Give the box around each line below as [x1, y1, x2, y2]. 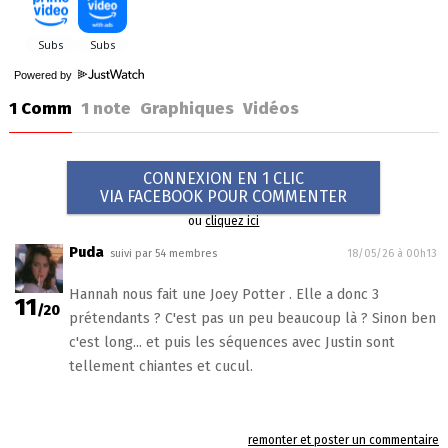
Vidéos [242, 98, 299, 118]
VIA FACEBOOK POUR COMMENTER [100, 186, 348, 206]
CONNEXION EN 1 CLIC [143, 168, 305, 188]
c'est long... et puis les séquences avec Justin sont [68, 333, 395, 351]
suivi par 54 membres [109, 247, 217, 261]
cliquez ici [205, 214, 260, 229]
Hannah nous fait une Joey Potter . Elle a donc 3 [68, 285, 379, 303]
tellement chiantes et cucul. [68, 357, 253, 375]
